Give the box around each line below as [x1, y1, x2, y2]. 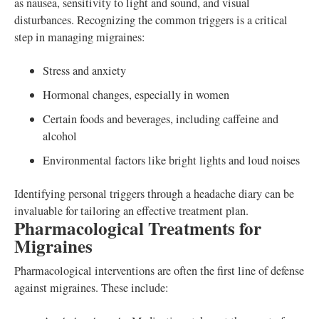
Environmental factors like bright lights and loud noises [43, 152, 300, 169]
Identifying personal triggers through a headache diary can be [14, 186, 294, 202]
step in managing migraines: [14, 29, 145, 46]
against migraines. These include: [14, 280, 169, 296]
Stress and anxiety [43, 63, 126, 79]
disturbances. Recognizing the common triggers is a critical [14, 12, 288, 28]
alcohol [43, 128, 77, 145]
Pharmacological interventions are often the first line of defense [14, 263, 304, 279]
